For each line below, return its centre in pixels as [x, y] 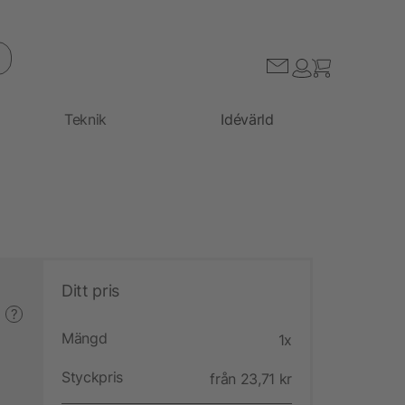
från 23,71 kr [251, 378]
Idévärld [247, 119]
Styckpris [93, 377]
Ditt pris [90, 290]
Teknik [86, 119]
